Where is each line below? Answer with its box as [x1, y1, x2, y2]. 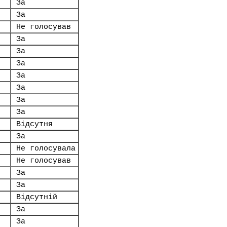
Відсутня [16, 120, 53, 128]
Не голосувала [16, 144, 75, 153]
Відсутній [16, 193, 57, 201]
